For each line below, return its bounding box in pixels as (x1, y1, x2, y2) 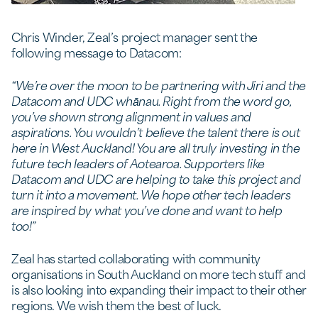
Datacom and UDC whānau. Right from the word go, (11, 91, 291, 109)
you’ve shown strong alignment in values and (11, 106, 251, 125)
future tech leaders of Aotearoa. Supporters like (11, 153, 265, 172)
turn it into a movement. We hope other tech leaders (11, 185, 291, 203)
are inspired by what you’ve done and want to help (11, 200, 283, 219)
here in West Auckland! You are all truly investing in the (11, 138, 300, 156)
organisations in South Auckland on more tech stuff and (11, 264, 306, 283)
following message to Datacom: (11, 43, 182, 61)
